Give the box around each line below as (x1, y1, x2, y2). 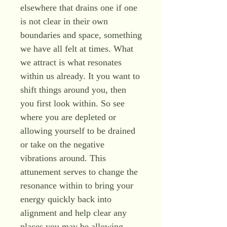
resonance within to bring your (20, 180, 133, 191)
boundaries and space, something (20, 30, 142, 40)
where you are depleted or (20, 112, 116, 122)
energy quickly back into (20, 194, 111, 204)
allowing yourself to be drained (20, 126, 135, 136)
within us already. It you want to (20, 71, 140, 81)
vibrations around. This (20, 153, 106, 163)
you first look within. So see (20, 98, 125, 108)
